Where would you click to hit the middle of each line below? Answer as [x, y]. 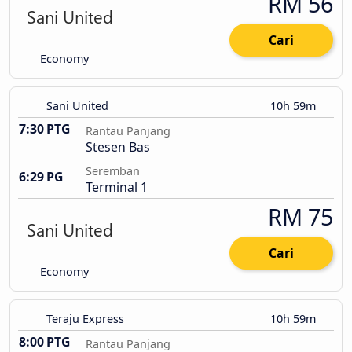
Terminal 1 [117, 187]
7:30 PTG [44, 129]
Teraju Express [85, 319]
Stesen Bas [118, 147]
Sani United [77, 106]
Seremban [113, 171]
